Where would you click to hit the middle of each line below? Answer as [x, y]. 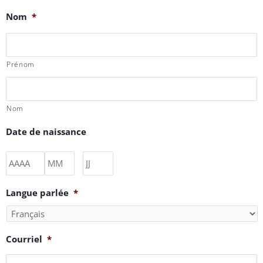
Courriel [24, 239]
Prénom [21, 64]
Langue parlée [37, 193]
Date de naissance [46, 132]
